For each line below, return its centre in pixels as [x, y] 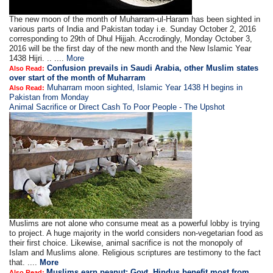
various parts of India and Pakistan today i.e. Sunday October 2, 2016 [133, 29]
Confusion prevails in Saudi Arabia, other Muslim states [153, 68]
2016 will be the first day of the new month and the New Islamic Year [130, 49]
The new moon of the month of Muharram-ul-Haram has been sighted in [135, 19]
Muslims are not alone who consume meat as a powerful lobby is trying [135, 224]
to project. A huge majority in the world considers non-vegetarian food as [136, 233]
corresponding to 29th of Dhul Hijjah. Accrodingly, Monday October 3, [131, 39]
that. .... [25, 263]
